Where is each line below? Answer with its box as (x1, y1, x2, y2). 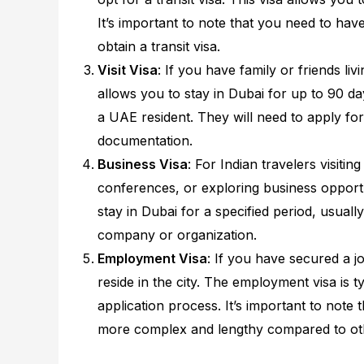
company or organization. (97, 226, 257, 243)
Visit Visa (97, 61, 158, 78)
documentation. (97, 132, 193, 149)
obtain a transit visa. (97, 37, 220, 54)
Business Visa (97, 155, 188, 172)
